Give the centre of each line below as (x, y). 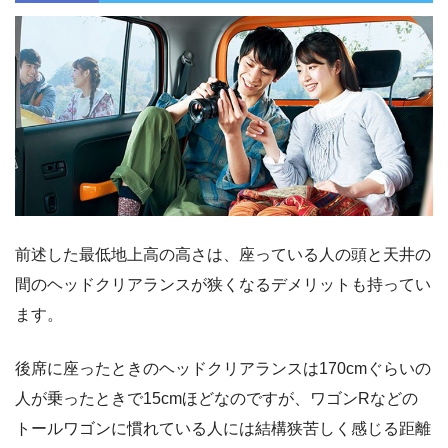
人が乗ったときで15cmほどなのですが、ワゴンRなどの (216, 399)
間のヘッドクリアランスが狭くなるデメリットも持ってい (223, 285)
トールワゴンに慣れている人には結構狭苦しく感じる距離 (223, 429)
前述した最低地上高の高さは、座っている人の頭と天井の (223, 255)
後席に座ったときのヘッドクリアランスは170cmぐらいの (223, 369)
